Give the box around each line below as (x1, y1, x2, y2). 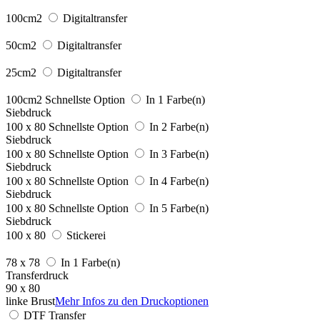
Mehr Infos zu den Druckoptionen (55, 294, 209, 307)
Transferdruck (6, 269, 69, 281)
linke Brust (6, 294, 55, 307)
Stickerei (66, 229, 106, 241)
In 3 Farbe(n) (149, 147, 209, 160)
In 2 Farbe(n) (149, 120, 209, 133)
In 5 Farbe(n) (149, 201, 209, 214)
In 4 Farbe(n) (149, 174, 209, 187)
